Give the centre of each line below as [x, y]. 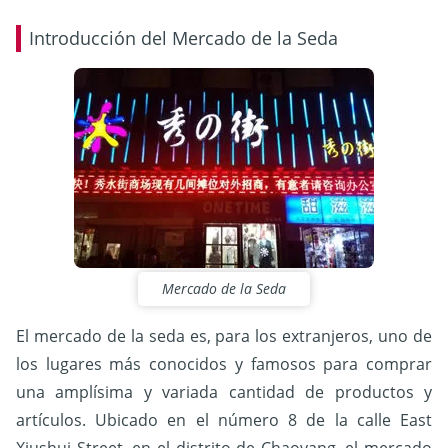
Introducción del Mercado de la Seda [183, 38]
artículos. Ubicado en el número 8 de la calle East [224, 419]
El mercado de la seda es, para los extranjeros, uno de [224, 335]
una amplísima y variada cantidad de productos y [224, 391]
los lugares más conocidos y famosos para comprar [224, 363]
